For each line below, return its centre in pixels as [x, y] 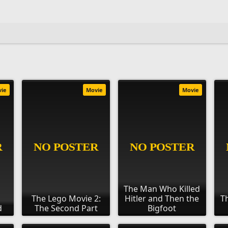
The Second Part [66, 208]
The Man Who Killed [162, 189]
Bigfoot [162, 208]
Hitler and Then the [162, 198]
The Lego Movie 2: [66, 198]
